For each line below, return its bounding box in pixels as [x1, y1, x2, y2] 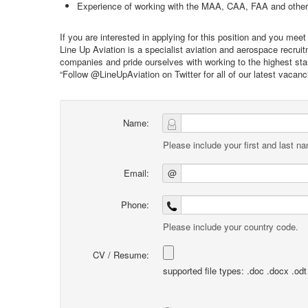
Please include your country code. [163, 220, 298, 233]
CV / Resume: [93, 248, 149, 261]
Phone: [121, 198, 149, 211]
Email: [124, 166, 149, 179]
